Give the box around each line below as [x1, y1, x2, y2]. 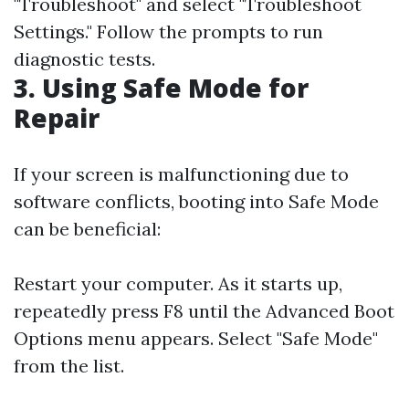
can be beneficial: [14, 217, 161, 240]
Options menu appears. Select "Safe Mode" [14, 327, 378, 350]
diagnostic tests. [14, 47, 155, 70]
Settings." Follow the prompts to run [14, 20, 323, 43]
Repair [14, 100, 100, 135]
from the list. [14, 354, 124, 377]
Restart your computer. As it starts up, [14, 272, 342, 295]
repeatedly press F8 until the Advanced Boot [14, 299, 394, 322]
